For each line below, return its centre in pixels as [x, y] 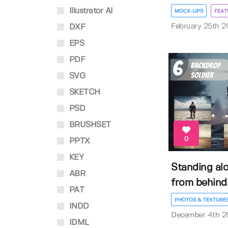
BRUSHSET [89, 125]
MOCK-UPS [189, 11]
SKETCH [83, 92]
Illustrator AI [90, 11]
